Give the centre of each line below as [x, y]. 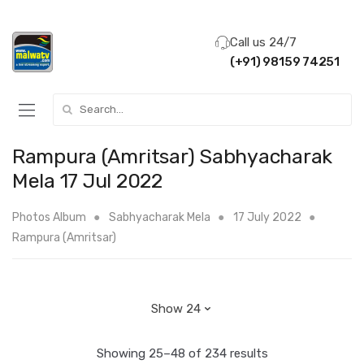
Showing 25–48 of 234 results [182, 354]
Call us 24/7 [263, 42]
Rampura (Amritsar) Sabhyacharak [173, 156]
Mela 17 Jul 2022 [87, 180]
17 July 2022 [267, 217]
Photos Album [49, 217]
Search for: [84, 102]
